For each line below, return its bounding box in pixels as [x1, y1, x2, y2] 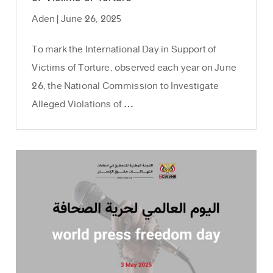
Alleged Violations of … [32, 93, 134, 116]
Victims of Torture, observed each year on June [32, 57, 236, 80]
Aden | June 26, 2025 [32, 8, 122, 31]
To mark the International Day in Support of [32, 38, 217, 62]
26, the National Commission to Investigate [32, 75, 219, 98]
